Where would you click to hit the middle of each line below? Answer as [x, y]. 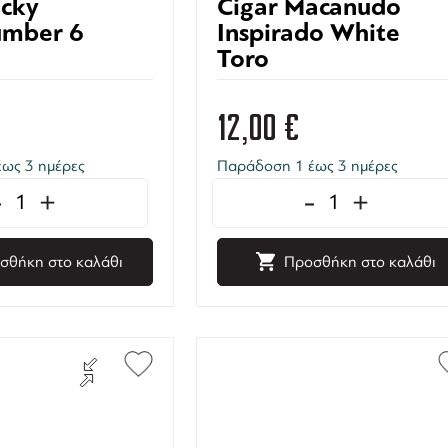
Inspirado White [309, 32]
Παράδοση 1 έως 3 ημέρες [308, 165]
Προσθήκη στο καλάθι [360, 261]
